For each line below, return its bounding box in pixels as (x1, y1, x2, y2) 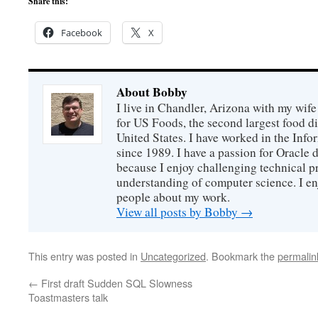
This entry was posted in (28, 248, 141, 263)
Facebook (61, 26, 102, 39)
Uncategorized (141, 248, 206, 263)
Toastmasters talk (28, 290, 108, 305)
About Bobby (116, 83, 187, 101)
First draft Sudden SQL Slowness (38, 275, 192, 290)
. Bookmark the (206, 248, 278, 263)
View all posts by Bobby (116, 204, 241, 220)
